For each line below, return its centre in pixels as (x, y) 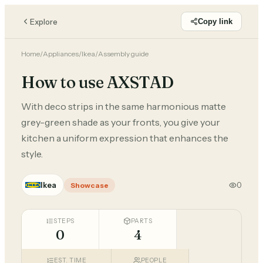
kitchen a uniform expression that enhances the (125, 138)
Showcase (90, 185)
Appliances (61, 54)
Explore (44, 21)
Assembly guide (123, 54)
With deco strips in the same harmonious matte (124, 106)
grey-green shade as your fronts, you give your (121, 122)
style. (32, 154)
